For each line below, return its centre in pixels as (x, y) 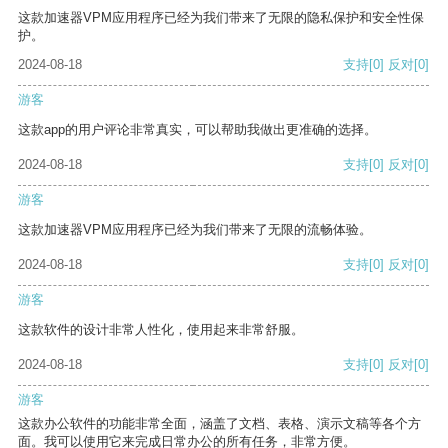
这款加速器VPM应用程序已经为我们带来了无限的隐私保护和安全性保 (221, 18)
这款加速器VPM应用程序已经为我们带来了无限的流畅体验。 (195, 230)
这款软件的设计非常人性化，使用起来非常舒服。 (161, 330)
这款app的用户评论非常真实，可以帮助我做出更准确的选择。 (197, 130)
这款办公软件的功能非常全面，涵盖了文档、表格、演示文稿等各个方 (219, 424)
